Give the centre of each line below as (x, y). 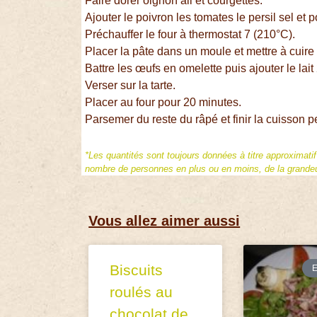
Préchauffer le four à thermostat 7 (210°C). (192, 35)
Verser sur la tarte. (132, 86)
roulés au (142, 292)
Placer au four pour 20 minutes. (165, 103)
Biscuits (137, 270)
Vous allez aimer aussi (165, 220)
